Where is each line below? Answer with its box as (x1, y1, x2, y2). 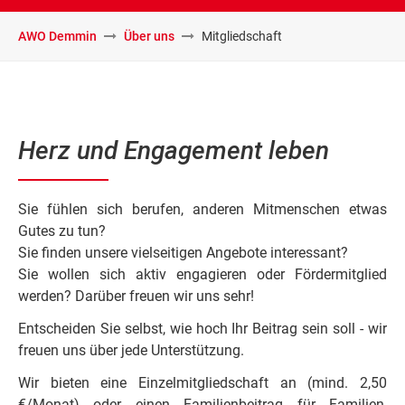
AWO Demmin (18, 28, 97, 43)
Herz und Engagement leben (18, 135, 329, 165)
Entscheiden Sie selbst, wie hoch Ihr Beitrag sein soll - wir (18, 319, 387, 337)
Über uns (124, 28, 174, 43)
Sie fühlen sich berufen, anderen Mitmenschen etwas (18, 200, 387, 218)
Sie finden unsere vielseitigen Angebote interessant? (18, 243, 348, 261)
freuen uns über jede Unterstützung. (18, 341, 244, 359)
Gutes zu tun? (18, 221, 106, 240)
